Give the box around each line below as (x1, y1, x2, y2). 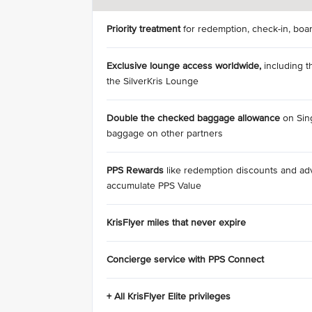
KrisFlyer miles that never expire (107, 217, 246, 228)
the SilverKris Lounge (107, 75, 201, 87)
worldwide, (215, 60, 261, 72)
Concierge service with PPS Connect (107, 253, 264, 265)
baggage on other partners (107, 127, 226, 139)
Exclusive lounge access (107, 60, 212, 72)
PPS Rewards (107, 164, 164, 176)
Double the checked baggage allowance (107, 112, 280, 124)
